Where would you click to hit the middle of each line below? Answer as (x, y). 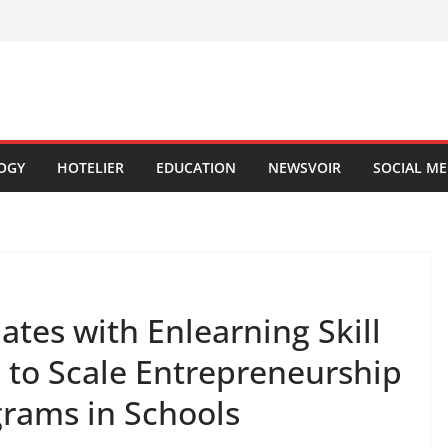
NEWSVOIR (304, 167)
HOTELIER (90, 167)
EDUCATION (196, 167)
